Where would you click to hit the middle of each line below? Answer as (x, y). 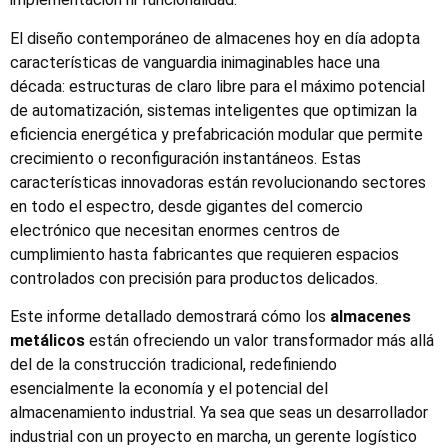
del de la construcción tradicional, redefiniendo (173, 365)
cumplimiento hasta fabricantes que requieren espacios (204, 254)
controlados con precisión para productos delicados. (194, 278)
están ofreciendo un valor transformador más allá (259, 341)
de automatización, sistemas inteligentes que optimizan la (213, 110)
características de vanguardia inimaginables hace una (195, 62)
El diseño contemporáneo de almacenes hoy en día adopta (215, 38)
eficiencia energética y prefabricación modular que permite (216, 134)
